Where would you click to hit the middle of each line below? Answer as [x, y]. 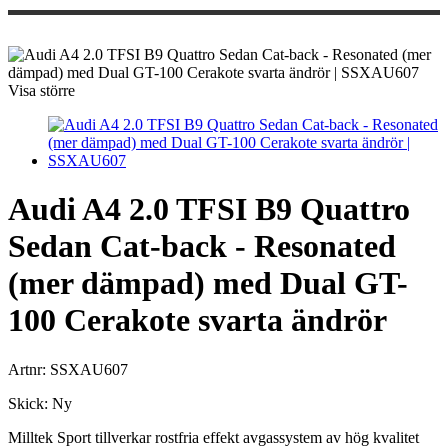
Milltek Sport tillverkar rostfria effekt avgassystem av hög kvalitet [213, 437]
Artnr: [29, 369]
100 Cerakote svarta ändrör [197, 320]
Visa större [41, 90]
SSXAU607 [89, 369]
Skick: [30, 403]
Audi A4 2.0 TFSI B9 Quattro [209, 209]
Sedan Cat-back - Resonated [202, 246]
